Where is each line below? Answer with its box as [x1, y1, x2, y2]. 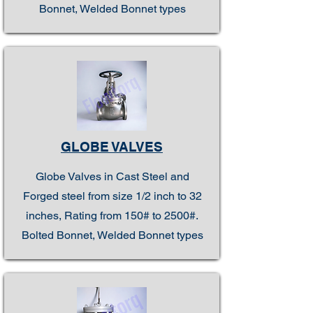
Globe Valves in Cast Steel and [35, 170, 189, 183]
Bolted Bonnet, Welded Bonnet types [21, 228, 203, 242]
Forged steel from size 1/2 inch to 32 [22, 189, 202, 203]
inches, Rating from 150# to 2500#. [26, 209, 198, 222]
